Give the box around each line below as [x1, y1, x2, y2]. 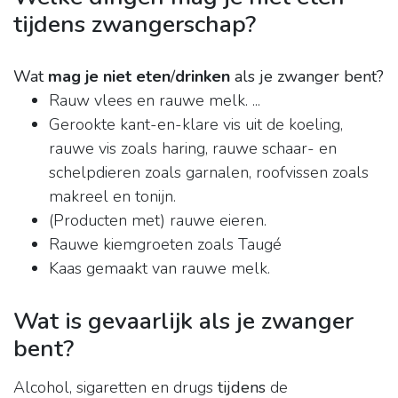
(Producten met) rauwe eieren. [49, 210, 267, 232]
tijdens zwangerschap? [13, 8, 256, 41]
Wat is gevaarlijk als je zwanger [13, 305, 354, 338]
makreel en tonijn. [49, 186, 176, 208]
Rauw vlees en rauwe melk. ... [49, 90, 260, 112]
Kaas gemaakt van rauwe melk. [49, 258, 270, 280]
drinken [175, 66, 230, 88]
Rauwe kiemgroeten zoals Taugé [49, 234, 282, 256]
